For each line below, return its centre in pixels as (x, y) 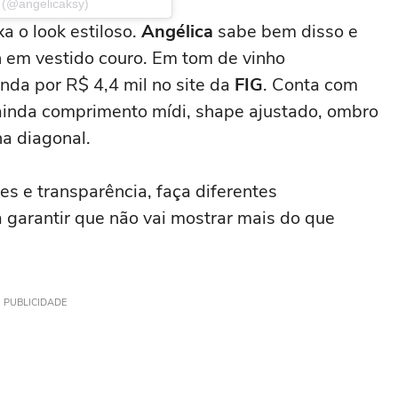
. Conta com (310, 85)
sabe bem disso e (286, 32)
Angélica (177, 32)
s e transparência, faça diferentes (143, 191)
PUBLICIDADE (35, 302)
